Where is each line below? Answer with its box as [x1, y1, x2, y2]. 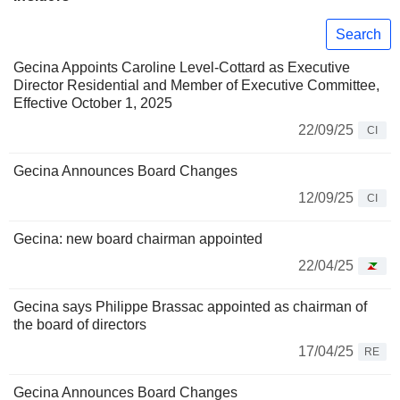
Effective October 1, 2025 [13, 96, 172, 112]
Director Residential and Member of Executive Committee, [13, 78, 379, 94]
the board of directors [13, 317, 146, 333]
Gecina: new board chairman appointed [13, 231, 262, 247]
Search [336, 26, 381, 42]
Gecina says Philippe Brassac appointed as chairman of [13, 299, 367, 315]
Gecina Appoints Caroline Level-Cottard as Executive [13, 60, 350, 76]
